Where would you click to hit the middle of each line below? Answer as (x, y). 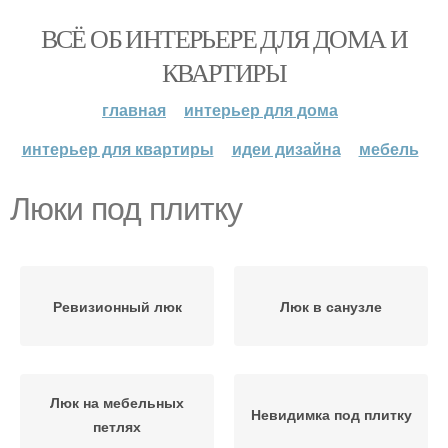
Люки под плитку (126, 209)
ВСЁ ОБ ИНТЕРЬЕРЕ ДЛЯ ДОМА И (224, 38)
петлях (117, 426)
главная (134, 109)
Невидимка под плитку (331, 414)
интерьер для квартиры (117, 148)
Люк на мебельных (117, 402)
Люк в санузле (331, 306)
